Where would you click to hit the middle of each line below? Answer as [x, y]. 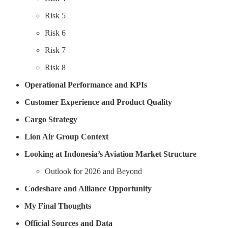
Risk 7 [55, 50]
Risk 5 [55, 15]
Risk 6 [55, 33]
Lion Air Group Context [66, 136]
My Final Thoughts [58, 206]
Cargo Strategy [51, 119]
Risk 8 [55, 67]
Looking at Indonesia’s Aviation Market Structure [110, 154]
